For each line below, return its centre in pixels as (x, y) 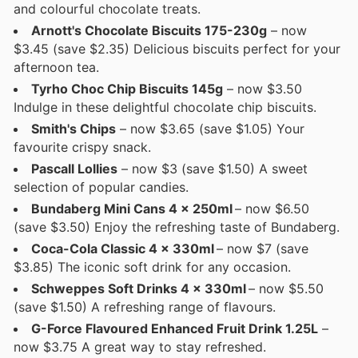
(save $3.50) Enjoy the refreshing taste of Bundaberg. (177, 227)
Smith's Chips (74, 128)
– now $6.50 (270, 208)
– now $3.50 (263, 88)
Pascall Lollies (74, 168)
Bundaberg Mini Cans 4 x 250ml (131, 208)
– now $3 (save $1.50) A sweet (213, 168)
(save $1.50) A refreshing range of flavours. (145, 306)
